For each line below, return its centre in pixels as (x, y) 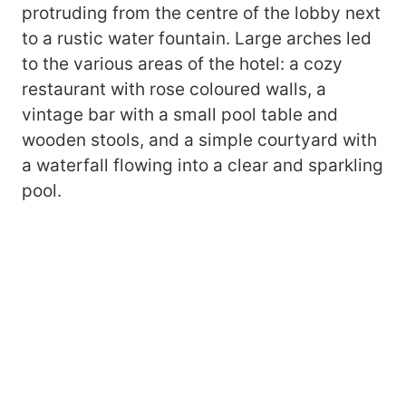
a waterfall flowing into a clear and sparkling (203, 166)
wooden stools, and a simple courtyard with (199, 140)
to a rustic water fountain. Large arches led (197, 39)
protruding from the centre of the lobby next (201, 14)
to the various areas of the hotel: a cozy (182, 64)
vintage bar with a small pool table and (180, 115)
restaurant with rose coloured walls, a (174, 90)
